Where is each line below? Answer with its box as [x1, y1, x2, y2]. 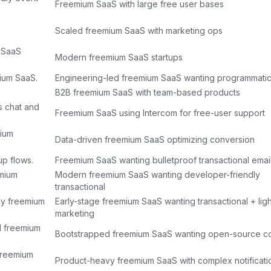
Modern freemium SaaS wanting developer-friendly [55, 169, 260, 180]
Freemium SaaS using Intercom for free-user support [55, 107, 265, 118]
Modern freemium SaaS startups [55, 51, 183, 62]
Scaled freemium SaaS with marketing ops [55, 25, 223, 36]
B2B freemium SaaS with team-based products [55, 87, 240, 97]
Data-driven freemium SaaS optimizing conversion [55, 134, 255, 145]
